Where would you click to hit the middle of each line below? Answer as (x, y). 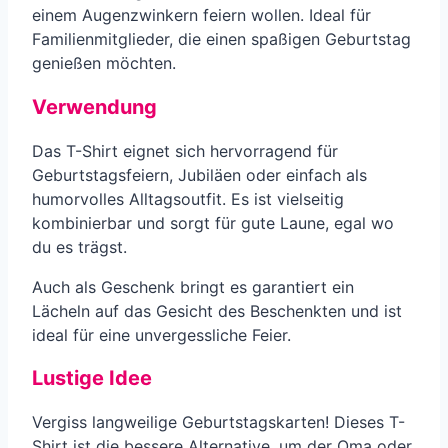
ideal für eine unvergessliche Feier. (161, 334)
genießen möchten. (104, 63)
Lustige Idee (92, 378)
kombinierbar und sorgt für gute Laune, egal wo (213, 222)
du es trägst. (79, 246)
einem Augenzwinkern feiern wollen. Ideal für (201, 15)
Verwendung (94, 107)
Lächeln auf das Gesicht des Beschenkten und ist (217, 310)
